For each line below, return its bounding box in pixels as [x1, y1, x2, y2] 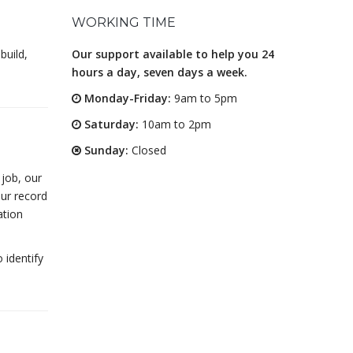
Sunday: [81, 143, 128, 158]
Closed [128, 143, 166, 158]
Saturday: [81, 117, 139, 132]
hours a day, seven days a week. [72, 65, 247, 80]
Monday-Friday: [81, 91, 171, 106]
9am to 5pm [171, 91, 237, 106]
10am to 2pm [139, 117, 211, 132]
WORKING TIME [72, 15, 176, 30]
